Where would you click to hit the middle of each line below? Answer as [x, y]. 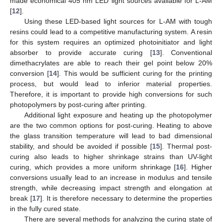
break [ [21, 198]
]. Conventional [186, 53]
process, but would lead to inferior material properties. [111, 84]
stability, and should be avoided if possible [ [81, 146]
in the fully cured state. [45, 209]
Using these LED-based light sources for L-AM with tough [118, 22]
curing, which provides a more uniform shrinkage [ [93, 167]
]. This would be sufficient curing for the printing [135, 74]
